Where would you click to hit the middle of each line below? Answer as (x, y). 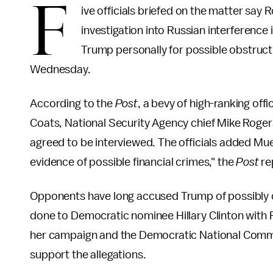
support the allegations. (88, 255)
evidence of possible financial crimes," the (133, 162)
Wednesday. (60, 69)
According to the (73, 104)
